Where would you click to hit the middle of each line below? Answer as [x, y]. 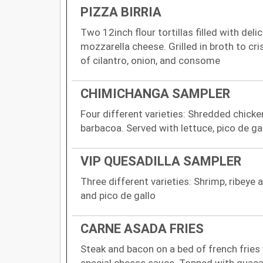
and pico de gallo [118, 195]
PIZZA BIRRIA [121, 12]
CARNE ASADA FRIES [142, 228]
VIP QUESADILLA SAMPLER [161, 161]
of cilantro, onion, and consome [150, 60]
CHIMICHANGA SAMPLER [155, 93]
